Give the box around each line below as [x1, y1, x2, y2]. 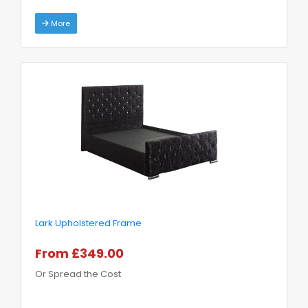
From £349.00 [35, 244, 124, 262]
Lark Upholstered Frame [35, 216, 142, 230]
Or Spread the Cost [35, 267, 121, 280]
